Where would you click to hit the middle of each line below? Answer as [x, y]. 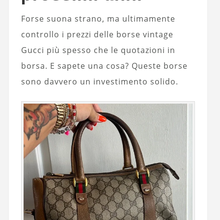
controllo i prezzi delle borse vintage [97, 34]
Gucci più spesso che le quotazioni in [98, 50]
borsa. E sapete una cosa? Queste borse [104, 66]
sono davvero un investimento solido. [99, 81]
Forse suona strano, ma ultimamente [98, 18]
